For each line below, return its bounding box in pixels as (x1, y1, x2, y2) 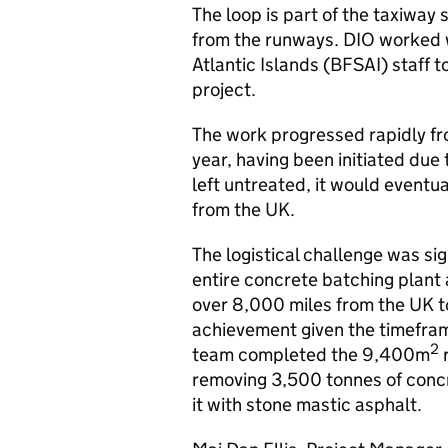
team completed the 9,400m (192, 343, 430, 366)
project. (192, 78, 256, 101)
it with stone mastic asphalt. (192, 393, 422, 416)
